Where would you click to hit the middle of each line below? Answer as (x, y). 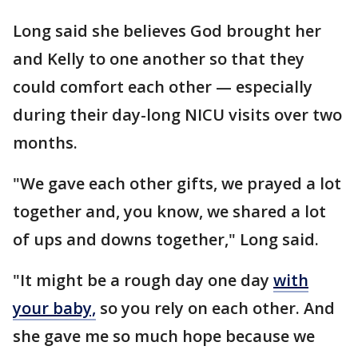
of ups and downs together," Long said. (168, 240)
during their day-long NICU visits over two (177, 115)
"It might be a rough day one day (143, 280)
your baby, (54, 308)
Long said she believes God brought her (167, 31)
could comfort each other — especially (163, 87)
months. (45, 143)
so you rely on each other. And (215, 308)
